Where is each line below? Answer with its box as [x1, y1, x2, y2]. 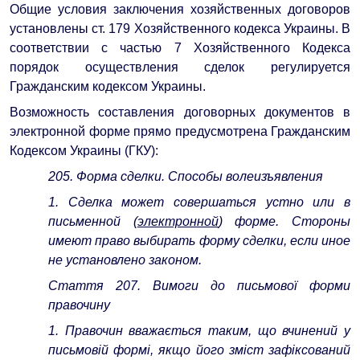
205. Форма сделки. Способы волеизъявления [48, 169, 323, 183]
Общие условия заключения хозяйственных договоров [10, 2, 350, 16]
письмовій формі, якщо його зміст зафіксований [48, 342, 350, 357]
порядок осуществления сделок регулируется [10, 59, 350, 74]
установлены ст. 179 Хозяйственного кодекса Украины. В [10, 21, 350, 35]
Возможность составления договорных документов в [10, 104, 350, 119]
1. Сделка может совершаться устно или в [48, 194, 350, 209]
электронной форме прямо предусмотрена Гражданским [10, 124, 350, 138]
